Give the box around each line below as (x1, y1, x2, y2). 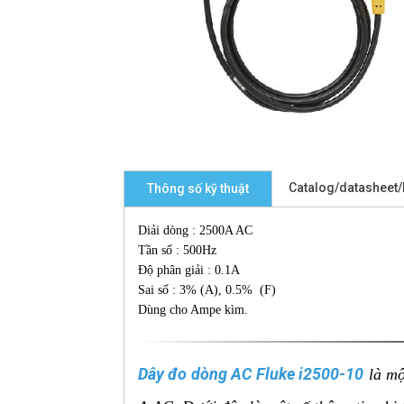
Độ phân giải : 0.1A (138, 263, 240, 278)
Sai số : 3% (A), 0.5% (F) (138, 283, 276, 298)
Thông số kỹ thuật (147, 181, 249, 197)
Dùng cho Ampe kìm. (138, 303, 248, 317)
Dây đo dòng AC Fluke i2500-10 (138, 364, 364, 384)
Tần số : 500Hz (138, 243, 216, 258)
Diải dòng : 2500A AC (138, 224, 252, 238)
